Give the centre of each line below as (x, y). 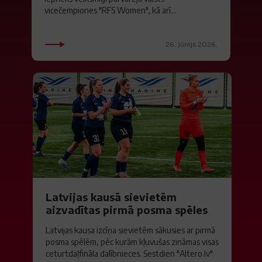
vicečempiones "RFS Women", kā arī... (110, 10)
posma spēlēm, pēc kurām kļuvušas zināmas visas (132, 242)
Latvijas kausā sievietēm (111, 197)
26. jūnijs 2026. (192, 44)
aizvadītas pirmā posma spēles (126, 210)
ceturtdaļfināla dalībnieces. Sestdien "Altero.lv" (129, 254)
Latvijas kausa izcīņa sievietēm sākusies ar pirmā (130, 230)
